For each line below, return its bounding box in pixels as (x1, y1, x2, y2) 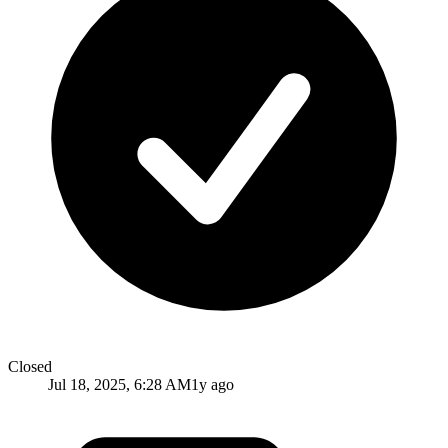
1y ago (191, 375, 234, 393)
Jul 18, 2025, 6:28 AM (48, 375, 191, 393)
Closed (8, 357, 52, 375)
